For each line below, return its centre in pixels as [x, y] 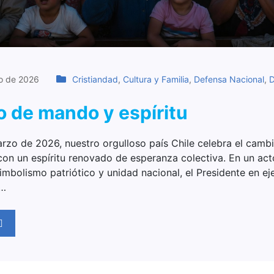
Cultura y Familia [156, 79]
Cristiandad [95, 79]
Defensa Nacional [229, 79]
